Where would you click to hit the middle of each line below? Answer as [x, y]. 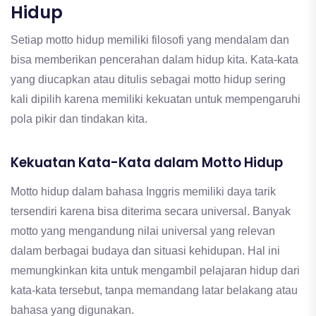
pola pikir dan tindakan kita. [79, 119]
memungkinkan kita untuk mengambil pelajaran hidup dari [155, 270]
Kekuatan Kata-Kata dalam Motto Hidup [147, 162]
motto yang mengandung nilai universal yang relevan [143, 231]
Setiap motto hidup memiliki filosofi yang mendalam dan [150, 39]
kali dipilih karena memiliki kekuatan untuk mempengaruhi [156, 99]
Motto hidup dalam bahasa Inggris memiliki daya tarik [143, 191]
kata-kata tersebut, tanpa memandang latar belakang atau [154, 290]
